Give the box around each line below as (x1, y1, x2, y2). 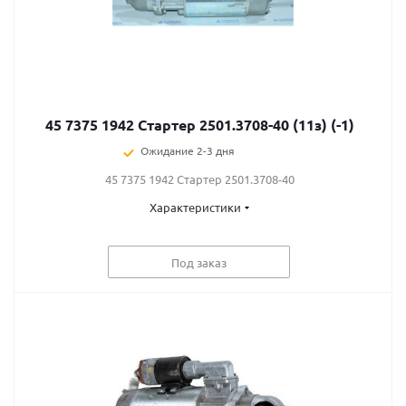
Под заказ (171, 254, 227, 270)
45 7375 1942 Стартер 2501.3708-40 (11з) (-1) (44, 115, 354, 134)
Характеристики (149, 199, 241, 215)
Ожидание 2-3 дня (140, 143, 235, 158)
